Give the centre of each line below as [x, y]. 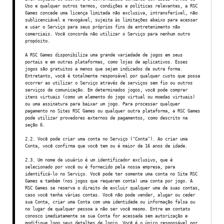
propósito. [37, 41]
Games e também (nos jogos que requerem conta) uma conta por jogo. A [109, 181]
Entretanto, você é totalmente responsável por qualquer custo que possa [112, 76]
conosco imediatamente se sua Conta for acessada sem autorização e [106, 216]
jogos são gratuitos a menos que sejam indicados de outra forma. [104, 69]
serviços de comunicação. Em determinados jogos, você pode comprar [106, 90]
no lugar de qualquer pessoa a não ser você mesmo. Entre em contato [107, 209]
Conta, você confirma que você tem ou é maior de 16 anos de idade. [106, 146]
